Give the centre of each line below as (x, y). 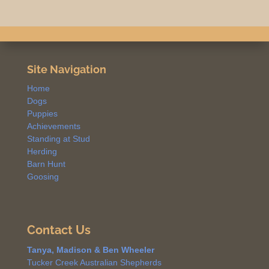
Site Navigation (66, 70)
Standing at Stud (58, 139)
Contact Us (59, 230)
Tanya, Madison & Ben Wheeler (90, 250)
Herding (42, 152)
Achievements (53, 126)
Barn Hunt (46, 164)
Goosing (43, 177)
